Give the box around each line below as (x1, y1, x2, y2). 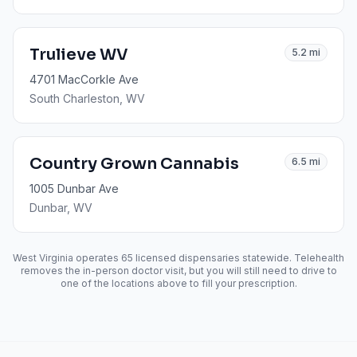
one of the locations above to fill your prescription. (60, 277, 297, 289)
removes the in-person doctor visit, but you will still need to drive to (20, 265, 337, 277)
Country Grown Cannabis (29, 154, 239, 174)
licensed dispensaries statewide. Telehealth (133, 252, 344, 264)
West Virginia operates (13, 252, 121, 264)
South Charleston (29, 92, 120, 105)
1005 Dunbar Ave (29, 182, 119, 195)
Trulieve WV (29, 45, 128, 65)
